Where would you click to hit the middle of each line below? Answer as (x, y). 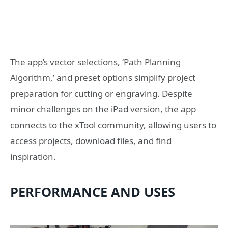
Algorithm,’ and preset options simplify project (103, 78)
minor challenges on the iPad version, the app (103, 109)
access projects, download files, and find (91, 141)
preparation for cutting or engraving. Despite (101, 94)
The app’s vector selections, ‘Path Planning (95, 62)
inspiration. (33, 157)
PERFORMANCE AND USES (93, 192)
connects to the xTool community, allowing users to (113, 125)
